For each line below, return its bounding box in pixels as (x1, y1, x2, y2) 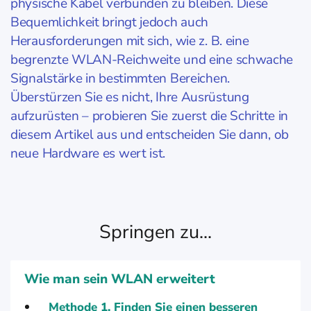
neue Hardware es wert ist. (10, 144, 166, 162)
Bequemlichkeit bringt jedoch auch (10, 13, 209, 31)
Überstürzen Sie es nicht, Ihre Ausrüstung (10, 88, 249, 106)
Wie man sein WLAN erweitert (24, 270, 215, 288)
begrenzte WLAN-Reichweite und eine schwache (10, 51, 294, 69)
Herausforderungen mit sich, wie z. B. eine (10, 32, 249, 50)
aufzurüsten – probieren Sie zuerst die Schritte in (10, 107, 289, 125)
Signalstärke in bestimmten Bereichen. (10, 69, 230, 87)
